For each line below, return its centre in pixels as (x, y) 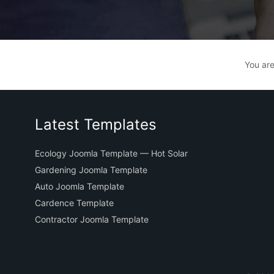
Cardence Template (74, 203)
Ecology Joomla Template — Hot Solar (111, 154)
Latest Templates (96, 125)
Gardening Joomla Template (91, 170)
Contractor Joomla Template (92, 220)
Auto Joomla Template (80, 187)
